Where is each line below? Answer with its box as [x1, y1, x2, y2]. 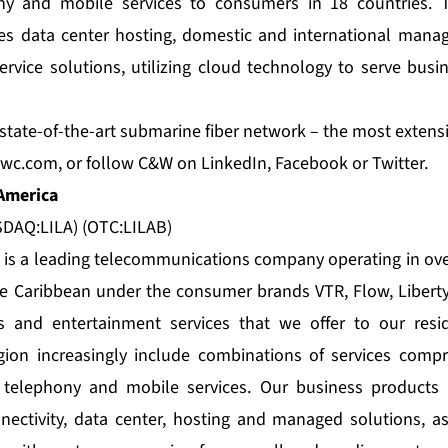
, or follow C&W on [58, 151, 201, 177]
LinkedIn [201, 151, 267, 177]
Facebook [275, 151, 348, 177]
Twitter [372, 151, 424, 177]
